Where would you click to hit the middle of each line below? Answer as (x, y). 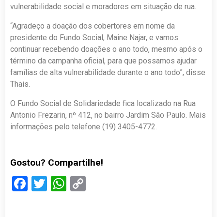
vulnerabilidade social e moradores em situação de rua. (104, 7)
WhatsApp (101, 184)
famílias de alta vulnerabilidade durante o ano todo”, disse (108, 72)
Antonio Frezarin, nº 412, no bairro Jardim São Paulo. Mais (108, 115)
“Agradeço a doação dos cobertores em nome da (93, 26)
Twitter (71, 184)
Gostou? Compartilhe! (57, 163)
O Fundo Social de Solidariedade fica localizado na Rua (103, 103)
